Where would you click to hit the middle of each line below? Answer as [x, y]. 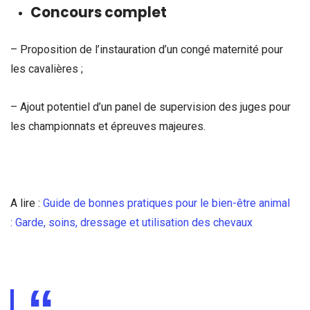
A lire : [27, 203]
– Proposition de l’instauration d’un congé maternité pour [147, 49]
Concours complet [98, 13]
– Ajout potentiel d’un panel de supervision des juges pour [151, 107]
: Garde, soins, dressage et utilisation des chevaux [131, 222]
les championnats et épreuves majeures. [108, 127]
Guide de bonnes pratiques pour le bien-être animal [166, 203]
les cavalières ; [47, 69]
